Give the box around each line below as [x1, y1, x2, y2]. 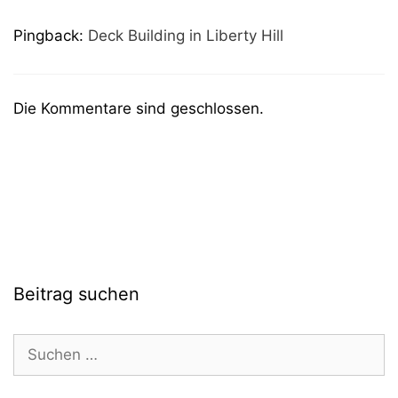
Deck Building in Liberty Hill [88, 27, 283, 44]
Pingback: [13, 27, 88, 44]
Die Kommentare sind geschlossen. [13, 99, 264, 117]
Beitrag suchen [13, 283, 139, 305]
